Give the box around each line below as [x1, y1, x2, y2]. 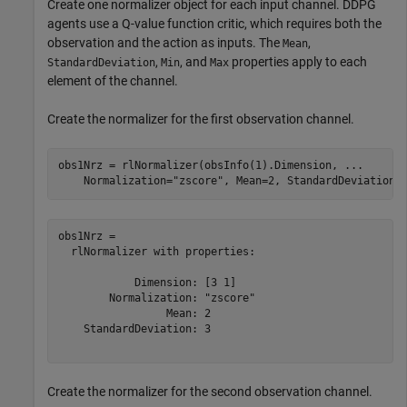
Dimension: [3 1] [57, 276, 236, 290]
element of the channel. [47, 73, 178, 88]
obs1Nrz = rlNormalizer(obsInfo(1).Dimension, [57, 159, 344, 173]
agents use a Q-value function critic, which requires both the [47, 15, 382, 31]
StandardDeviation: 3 [57, 323, 211, 336]
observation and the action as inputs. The [47, 35, 283, 50]
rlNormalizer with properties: [57, 245, 255, 259]
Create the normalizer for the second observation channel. [47, 383, 372, 399]
